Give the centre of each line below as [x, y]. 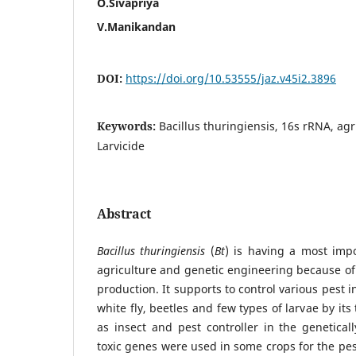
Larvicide [121, 145]
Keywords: [128, 126]
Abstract [124, 213]
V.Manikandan [136, 26]
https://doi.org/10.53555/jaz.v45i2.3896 [231, 78]
